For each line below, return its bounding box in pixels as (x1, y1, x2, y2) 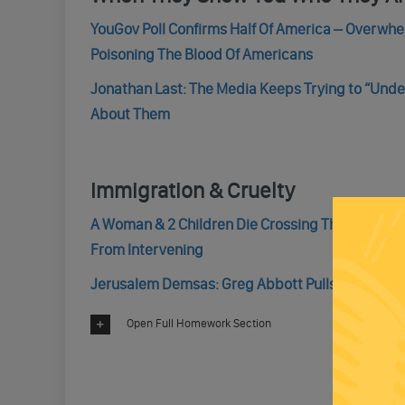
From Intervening (89, 240, 203, 259)
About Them (89, 105, 170, 123)
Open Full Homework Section (126, 316, 271, 331)
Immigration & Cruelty (89, 177, 295, 203)
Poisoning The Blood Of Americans (89, 45, 313, 63)
